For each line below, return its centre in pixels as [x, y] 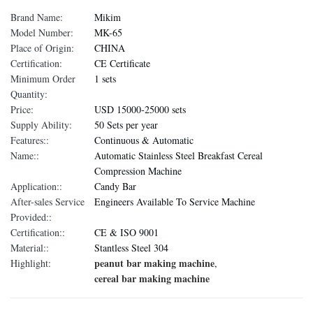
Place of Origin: [42, 48]
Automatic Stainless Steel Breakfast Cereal [179, 155]
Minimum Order [43, 79]
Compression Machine [138, 171]
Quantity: [29, 94]
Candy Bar [115, 186]
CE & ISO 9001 [126, 232]
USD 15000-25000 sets [140, 109]
